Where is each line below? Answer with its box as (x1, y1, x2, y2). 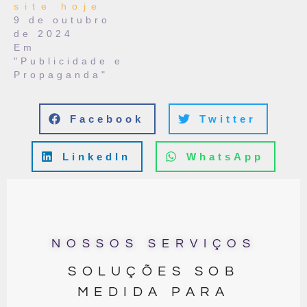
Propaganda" (14, 69, 108, 80)
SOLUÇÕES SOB (68, 264, 239, 278)
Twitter (199, 112, 256, 125)
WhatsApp (186, 150, 264, 162)
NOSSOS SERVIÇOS (51, 237, 256, 251)
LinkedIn (62, 150, 131, 162)
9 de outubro (14, 14, 110, 25)
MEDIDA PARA (77, 284, 230, 299)
